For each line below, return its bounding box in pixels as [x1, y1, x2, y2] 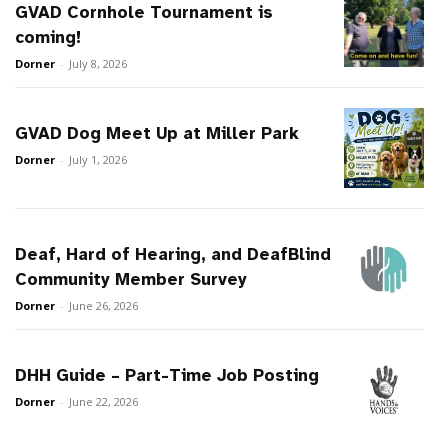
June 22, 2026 [69, 394, 139, 410]
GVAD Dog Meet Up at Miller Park [15, 123, 300, 145]
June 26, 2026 [69, 298, 139, 314]
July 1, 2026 [69, 152, 128, 168]
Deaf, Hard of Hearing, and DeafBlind [15, 244, 332, 266]
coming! [15, 27, 82, 49]
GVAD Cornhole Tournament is [15, 2, 274, 24]
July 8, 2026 [69, 56, 128, 72]
